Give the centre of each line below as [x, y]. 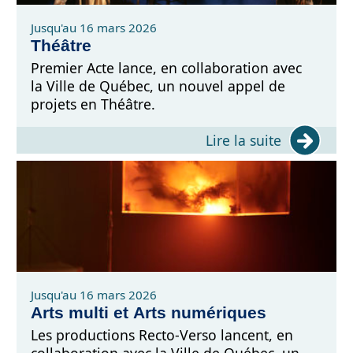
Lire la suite [243, 140]
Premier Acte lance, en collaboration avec [167, 68]
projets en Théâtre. [93, 104]
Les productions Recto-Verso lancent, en [162, 335]
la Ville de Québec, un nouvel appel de [158, 86]
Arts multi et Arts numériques [149, 313]
